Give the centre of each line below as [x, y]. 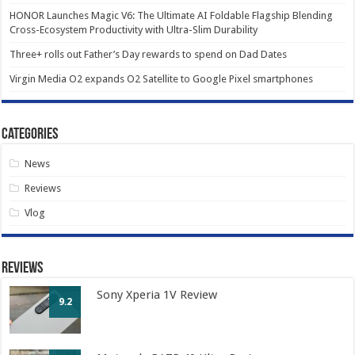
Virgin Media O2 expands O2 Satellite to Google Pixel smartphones [162, 79]
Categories [30, 135]
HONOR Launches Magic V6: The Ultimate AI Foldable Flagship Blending [172, 16]
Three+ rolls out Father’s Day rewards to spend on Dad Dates [149, 55]
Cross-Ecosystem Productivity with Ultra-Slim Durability [134, 30]
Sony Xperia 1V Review [157, 295]
